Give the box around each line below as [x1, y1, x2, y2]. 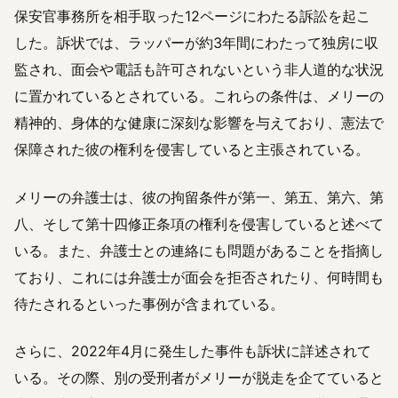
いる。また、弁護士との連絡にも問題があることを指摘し [14, 241, 384, 259]
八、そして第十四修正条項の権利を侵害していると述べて [14, 214, 384, 233]
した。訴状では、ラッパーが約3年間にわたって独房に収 [14, 34, 378, 52]
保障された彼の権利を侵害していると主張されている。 [14, 140, 370, 159]
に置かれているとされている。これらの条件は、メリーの [14, 87, 384, 106]
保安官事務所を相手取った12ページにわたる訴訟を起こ [14, 7, 370, 26]
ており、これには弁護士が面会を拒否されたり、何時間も [14, 267, 384, 286]
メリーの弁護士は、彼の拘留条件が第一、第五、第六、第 [14, 187, 384, 206]
